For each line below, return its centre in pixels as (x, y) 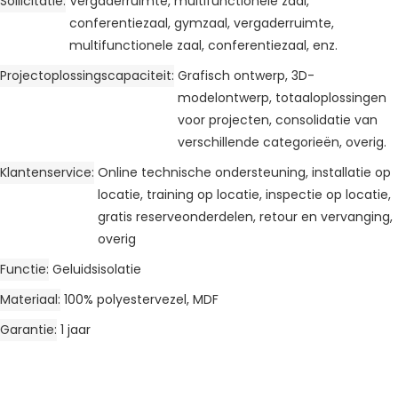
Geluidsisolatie (97, 269)
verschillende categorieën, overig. (282, 142)
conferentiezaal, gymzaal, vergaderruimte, (202, 23)
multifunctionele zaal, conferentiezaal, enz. (203, 45)
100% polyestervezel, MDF (141, 299)
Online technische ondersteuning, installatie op (244, 172)
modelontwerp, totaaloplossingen (282, 97)
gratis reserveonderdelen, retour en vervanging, (245, 216)
